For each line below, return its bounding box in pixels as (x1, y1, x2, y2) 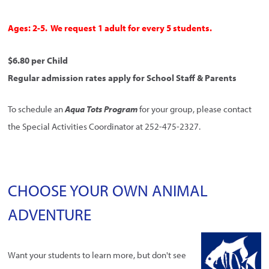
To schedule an (8, 103, 65, 115)
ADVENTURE (8, 204, 92, 225)
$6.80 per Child (8, 55, 68, 67)
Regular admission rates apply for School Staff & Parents (8, 72, 237, 84)
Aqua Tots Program (65, 103, 138, 115)
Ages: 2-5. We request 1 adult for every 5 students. (8, 22, 213, 34)
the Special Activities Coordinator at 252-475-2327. (8, 120, 201, 132)
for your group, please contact (138, 103, 252, 115)
